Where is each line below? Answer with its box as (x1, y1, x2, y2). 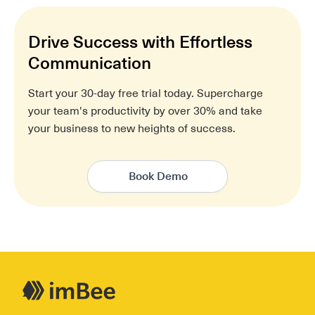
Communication (28, 52, 151, 74)
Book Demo (129, 169, 188, 183)
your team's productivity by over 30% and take (28, 103, 262, 118)
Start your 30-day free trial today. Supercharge (28, 86, 263, 101)
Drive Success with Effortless (28, 31, 252, 53)
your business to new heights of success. (28, 121, 236, 136)
